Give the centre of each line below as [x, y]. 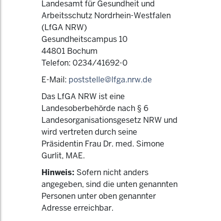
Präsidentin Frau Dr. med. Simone [103, 144]
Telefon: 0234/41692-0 [85, 63]
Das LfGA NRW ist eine [83, 96]
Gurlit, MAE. [63, 156]
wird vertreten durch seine [89, 132]
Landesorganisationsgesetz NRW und [110, 120]
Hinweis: [58, 172]
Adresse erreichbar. [77, 208]
